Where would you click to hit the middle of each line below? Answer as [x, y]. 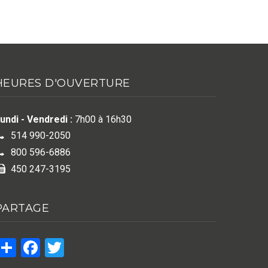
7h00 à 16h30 [102, 119]
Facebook [80, 246]
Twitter [93, 246]
